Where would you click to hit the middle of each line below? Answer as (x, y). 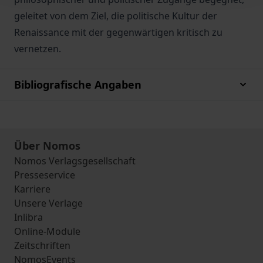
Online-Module (47, 231)
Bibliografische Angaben (78, 85)
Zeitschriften (42, 245)
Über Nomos (47, 146)
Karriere (32, 189)
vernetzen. (38, 49)
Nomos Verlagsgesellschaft (75, 161)
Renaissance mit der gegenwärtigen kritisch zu (118, 32)
